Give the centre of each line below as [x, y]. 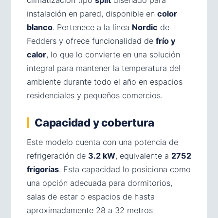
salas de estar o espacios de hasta [91, 197]
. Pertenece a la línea [92, 27]
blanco [40, 27]
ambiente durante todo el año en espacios [105, 82]
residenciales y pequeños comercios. [95, 95]
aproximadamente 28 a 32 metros [90, 210]
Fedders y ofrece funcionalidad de [91, 41]
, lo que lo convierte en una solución [113, 54]
